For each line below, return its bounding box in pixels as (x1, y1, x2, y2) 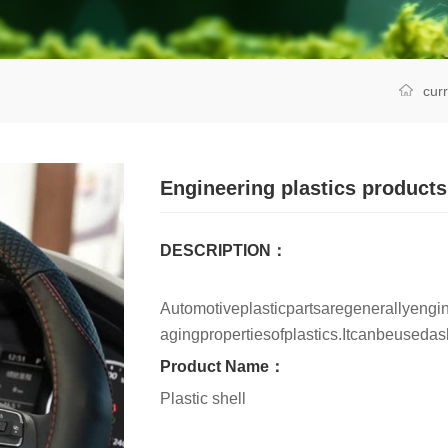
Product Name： (160, 358, 285, 375)
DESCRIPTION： (160, 242, 287, 259)
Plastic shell (160, 390, 246, 407)
